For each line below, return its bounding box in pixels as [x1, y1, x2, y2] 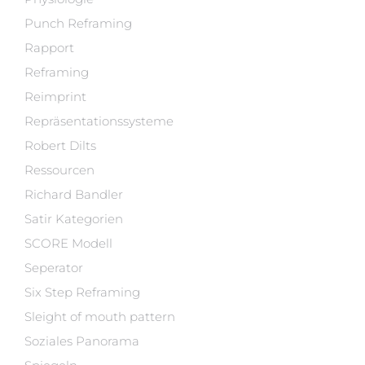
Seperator [24, 260, 83, 275]
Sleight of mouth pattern [24, 309, 175, 324]
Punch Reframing [24, 15, 132, 31]
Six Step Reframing [24, 284, 140, 300]
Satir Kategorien [24, 211, 123, 226]
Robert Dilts [24, 138, 96, 153]
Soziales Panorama [24, 333, 139, 349]
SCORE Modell [24, 235, 112, 251]
